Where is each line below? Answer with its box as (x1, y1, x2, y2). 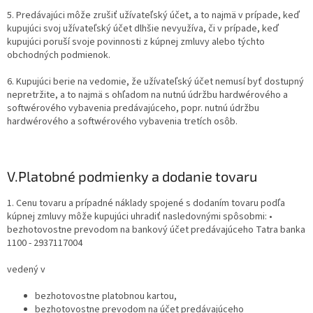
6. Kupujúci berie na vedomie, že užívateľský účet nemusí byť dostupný (7, 75, 304, 89)
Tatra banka (256, 223, 305, 238)
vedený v (7, 263, 45, 277)
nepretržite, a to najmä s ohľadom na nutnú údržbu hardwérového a (7, 88, 288, 103)
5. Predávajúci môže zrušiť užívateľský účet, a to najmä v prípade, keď (7, 8, 300, 23)
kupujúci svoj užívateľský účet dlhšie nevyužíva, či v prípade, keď (7, 22, 279, 36)
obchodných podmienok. (7, 48, 110, 63)
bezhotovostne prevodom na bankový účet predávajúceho (7, 223, 256, 238)
